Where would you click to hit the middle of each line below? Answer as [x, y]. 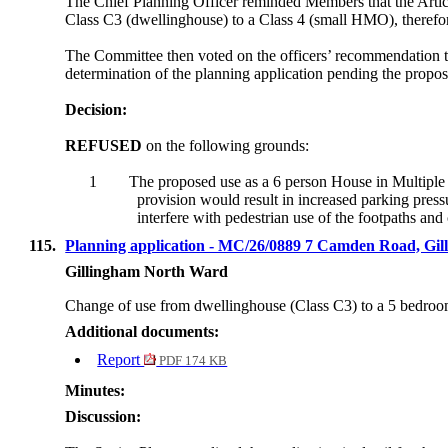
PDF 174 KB [192, 361]
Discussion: [103, 417]
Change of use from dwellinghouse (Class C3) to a [227, 306]
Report [121, 360]
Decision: [96, 110]
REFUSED [104, 146]
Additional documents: [142, 332]
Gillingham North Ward [147, 272]
